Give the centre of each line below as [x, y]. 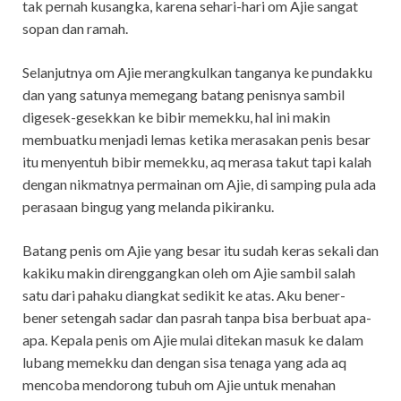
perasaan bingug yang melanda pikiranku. [148, 206]
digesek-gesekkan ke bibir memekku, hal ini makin [176, 116]
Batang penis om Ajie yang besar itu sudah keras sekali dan [200, 250]
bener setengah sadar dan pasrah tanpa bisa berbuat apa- [197, 317]
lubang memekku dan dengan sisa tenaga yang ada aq [184, 362]
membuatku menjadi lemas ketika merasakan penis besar [196, 139]
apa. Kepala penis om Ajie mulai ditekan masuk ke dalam [193, 339]
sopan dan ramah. [75, 28]
